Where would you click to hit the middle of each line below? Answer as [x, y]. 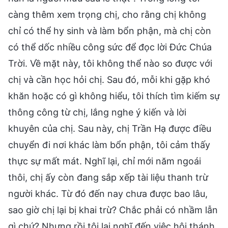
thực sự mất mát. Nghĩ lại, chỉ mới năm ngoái [105, 161]
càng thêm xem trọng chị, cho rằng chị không [107, 14]
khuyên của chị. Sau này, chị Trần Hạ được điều [110, 128]
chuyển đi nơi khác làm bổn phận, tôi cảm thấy [109, 145]
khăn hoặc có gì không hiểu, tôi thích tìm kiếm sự [114, 96]
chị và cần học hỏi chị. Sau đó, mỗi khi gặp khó [109, 79]
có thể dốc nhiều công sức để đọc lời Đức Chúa [110, 47]
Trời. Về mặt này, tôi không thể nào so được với [110, 63]
